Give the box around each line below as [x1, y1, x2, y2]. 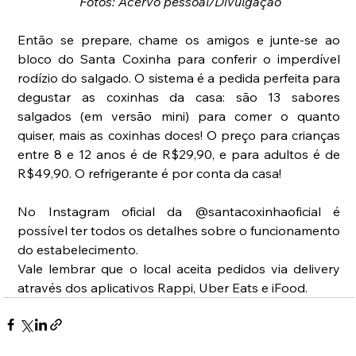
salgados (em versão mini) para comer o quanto [17, 108, 341, 125]
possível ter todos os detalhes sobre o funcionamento [17, 222, 341, 239]
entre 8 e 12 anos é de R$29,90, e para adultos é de [17, 146, 341, 163]
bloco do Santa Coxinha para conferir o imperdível [17, 51, 341, 68]
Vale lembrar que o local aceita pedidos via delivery [17, 261, 341, 277]
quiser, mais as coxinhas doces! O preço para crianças [17, 127, 341, 144]
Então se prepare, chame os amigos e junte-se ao [17, 32, 341, 48]
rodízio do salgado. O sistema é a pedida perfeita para [17, 70, 341, 87]
